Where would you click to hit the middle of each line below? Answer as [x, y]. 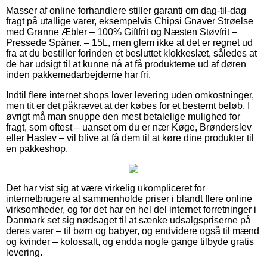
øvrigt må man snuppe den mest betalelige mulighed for [123, 116]
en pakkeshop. [37, 148]
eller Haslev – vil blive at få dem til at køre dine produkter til [130, 138]
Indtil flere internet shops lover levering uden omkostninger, [130, 95]
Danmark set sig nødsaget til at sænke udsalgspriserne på [128, 220]
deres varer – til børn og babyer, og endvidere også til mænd [133, 231]
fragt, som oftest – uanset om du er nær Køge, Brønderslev [129, 127]
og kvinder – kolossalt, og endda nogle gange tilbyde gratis [130, 241]
